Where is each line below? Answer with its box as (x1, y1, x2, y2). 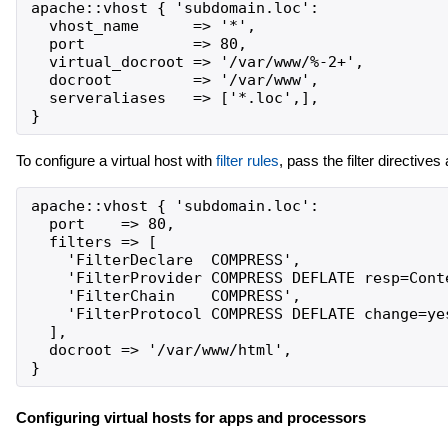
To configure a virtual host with (15, 151, 216, 169)
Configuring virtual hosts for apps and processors (15, 408, 366, 426)
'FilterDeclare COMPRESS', (30, 250, 301, 269)
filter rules (215, 151, 279, 169)
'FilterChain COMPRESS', (30, 286, 301, 305)
